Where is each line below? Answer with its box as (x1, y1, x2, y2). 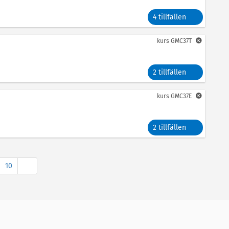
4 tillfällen (152, 13, 186, 21)
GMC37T (170, 37, 192, 44)
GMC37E (170, 93, 192, 100)
